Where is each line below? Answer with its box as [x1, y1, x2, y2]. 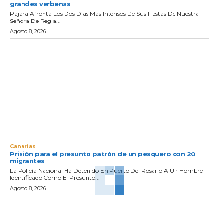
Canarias [10, 142, 36, 150]
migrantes [10, 156, 44, 165]
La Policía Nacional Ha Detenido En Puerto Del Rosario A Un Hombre [10, 166, 203, 174]
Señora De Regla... [10, 17, 61, 25]
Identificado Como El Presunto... [10, 174, 100, 181]
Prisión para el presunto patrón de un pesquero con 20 [10, 150, 196, 158]
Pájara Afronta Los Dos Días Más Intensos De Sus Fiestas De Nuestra [10, 10, 199, 18]
